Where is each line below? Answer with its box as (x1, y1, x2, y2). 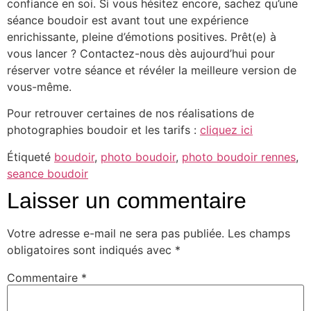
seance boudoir (7, 166, 88, 180)
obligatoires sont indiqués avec (7, 242, 175, 257)
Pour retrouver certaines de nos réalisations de (7, 106, 254, 121)
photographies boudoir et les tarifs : (7, 123, 200, 137)
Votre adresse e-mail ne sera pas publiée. (7, 226, 224, 240)
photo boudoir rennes (182, 149, 296, 164)
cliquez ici (200, 123, 253, 137)
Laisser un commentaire (7, 187, 246, 213)
